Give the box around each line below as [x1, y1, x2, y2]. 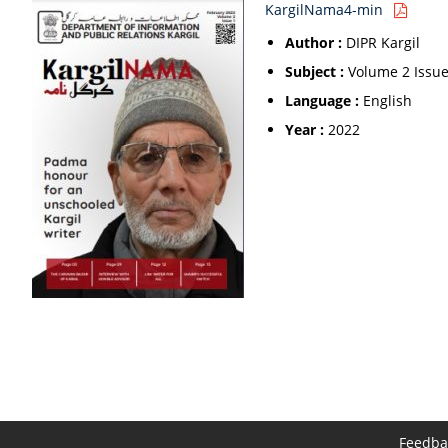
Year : [285, 120, 324, 139]
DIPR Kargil [342, 33, 420, 52]
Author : [285, 33, 342, 52]
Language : [285, 91, 359, 110]
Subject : [285, 62, 344, 81]
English [359, 91, 412, 110]
